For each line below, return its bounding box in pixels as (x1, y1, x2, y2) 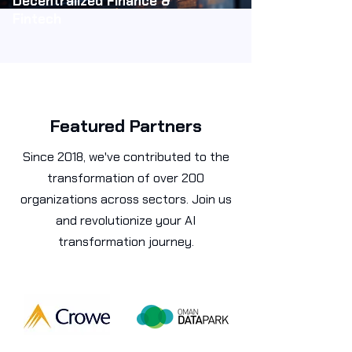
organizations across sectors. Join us (20, 191, 232, 207)
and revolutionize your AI (56, 212, 196, 229)
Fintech (13, 10, 61, 27)
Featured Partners (49, 115, 202, 137)
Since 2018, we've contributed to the (22, 148, 229, 165)
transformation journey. (57, 233, 194, 250)
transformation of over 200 (47, 170, 204, 186)
